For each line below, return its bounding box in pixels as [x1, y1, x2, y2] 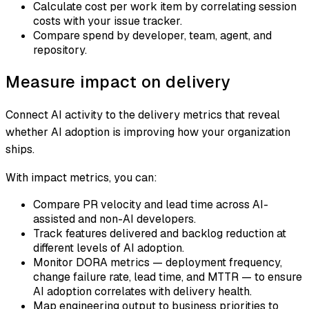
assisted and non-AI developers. [33, 211, 196, 226]
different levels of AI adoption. [33, 240, 184, 255]
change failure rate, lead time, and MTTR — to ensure [33, 269, 302, 284]
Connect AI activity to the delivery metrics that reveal [6, 107, 280, 122]
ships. [6, 141, 34, 157]
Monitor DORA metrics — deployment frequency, [33, 255, 282, 270]
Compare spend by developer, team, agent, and [33, 28, 272, 43]
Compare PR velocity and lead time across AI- [33, 197, 268, 212]
